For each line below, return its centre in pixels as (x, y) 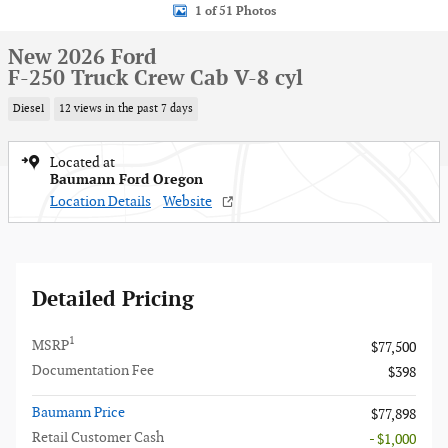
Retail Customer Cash (98, 437)
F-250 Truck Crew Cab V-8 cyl (155, 78)
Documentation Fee (93, 370)
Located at (82, 162)
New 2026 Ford (82, 57)
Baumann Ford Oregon (126, 179)
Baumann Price (78, 412)
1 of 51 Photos (235, 11)
